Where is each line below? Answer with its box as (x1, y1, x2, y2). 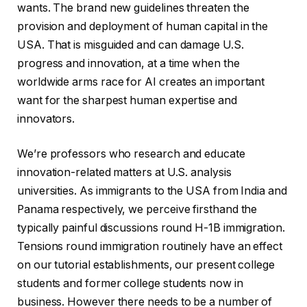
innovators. (17, 112, 75, 125)
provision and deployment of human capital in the (17, 19, 269, 33)
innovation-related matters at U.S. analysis (17, 166, 232, 180)
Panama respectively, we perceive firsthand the (17, 203, 258, 217)
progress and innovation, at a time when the (17, 56, 240, 70)
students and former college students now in (17, 277, 243, 291)
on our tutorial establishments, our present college (17, 258, 275, 272)
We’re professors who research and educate (17, 147, 245, 161)
